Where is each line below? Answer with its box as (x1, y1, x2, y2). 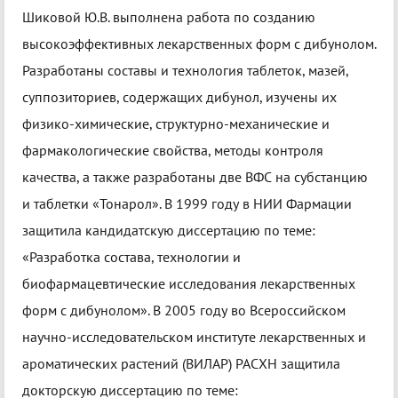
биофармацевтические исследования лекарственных (22, 275, 355, 293)
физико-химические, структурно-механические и (22, 115, 330, 133)
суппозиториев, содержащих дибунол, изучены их (22, 88, 337, 107)
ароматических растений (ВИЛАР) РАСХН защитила (22, 354, 340, 373)
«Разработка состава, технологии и (22, 248, 241, 267)
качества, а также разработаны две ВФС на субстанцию (22, 168, 368, 187)
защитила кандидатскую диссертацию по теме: (22, 221, 315, 240)
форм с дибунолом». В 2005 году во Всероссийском (22, 301, 346, 320)
